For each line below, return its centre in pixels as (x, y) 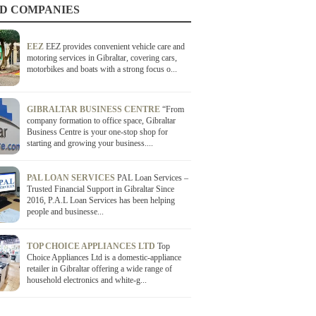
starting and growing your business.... (90, 143)
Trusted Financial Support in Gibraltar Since (100, 189)
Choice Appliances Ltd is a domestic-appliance (104, 257)
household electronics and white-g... (86, 280)
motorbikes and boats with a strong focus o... (102, 69)
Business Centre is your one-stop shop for (97, 132)
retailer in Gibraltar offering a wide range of (99, 269)
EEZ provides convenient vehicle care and (115, 47)
